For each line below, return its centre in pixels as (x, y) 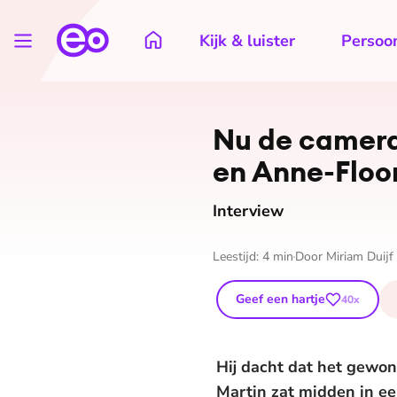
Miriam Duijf (360, 257)
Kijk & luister (247, 41)
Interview (248, 211)
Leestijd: (237, 257)
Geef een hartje (280, 299)
